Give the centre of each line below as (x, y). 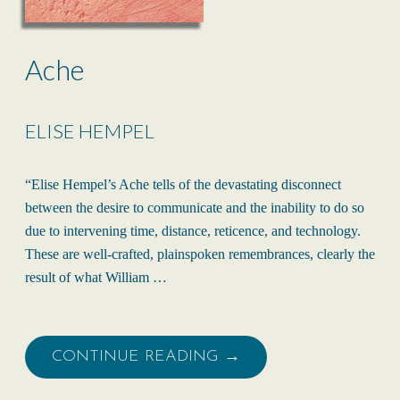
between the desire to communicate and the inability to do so (195, 207)
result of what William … (96, 277)
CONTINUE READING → (146, 356)
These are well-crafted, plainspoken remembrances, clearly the (200, 254)
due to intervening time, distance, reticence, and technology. (193, 230)
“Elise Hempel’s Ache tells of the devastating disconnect (183, 184)
